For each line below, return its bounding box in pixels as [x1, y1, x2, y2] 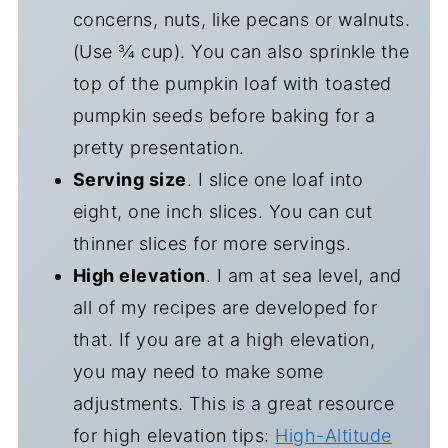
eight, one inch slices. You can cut [72, 200, 373, 222]
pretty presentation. [72, 136, 245, 158]
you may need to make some [72, 360, 324, 382]
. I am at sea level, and [205, 264, 402, 286]
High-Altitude [275, 424, 392, 446]
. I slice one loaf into [186, 168, 364, 190]
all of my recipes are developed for [72, 296, 378, 318]
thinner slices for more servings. [72, 232, 352, 254]
